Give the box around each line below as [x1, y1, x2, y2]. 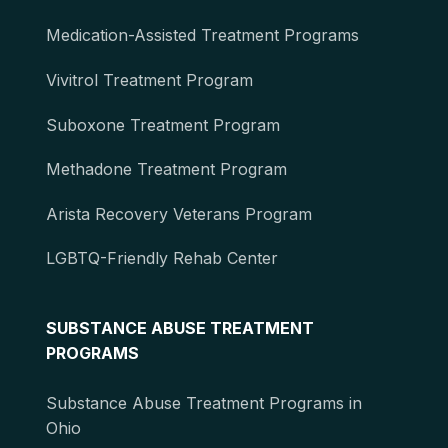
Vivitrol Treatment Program [46, 70, 253, 91]
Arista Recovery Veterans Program [46, 203, 312, 224]
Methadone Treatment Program [46, 159, 287, 180]
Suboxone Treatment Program [46, 114, 280, 135]
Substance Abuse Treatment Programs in [46, 393, 362, 414]
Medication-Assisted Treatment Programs [46, 25, 359, 46]
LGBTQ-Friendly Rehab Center [46, 248, 278, 269]
